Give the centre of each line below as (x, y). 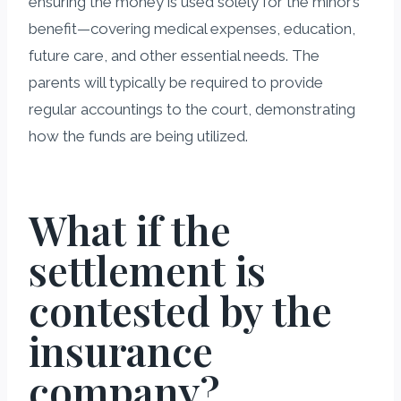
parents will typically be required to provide (176, 82)
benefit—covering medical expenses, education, (192, 28)
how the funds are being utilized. (138, 136)
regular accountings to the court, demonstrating (192, 109)
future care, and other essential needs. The (174, 55)
